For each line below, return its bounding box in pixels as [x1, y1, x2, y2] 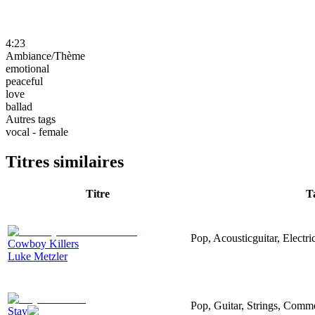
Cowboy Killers [8, 237, 79, 250]
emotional [6, 62, 49, 75]
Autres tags [6, 112, 56, 125]
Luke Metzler [8, 250, 67, 262]
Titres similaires [6, 152, 124, 171]
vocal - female [6, 125, 68, 138]
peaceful [6, 75, 43, 87]
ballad [6, 100, 32, 112]
